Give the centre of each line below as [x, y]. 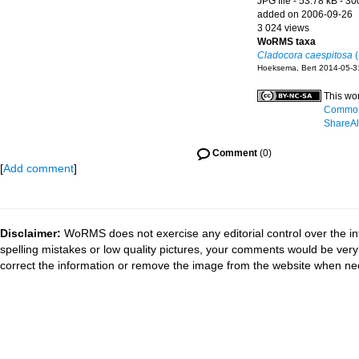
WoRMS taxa [286, 42]
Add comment [38, 168]
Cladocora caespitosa [305, 55]
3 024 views [283, 28]
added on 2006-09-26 [305, 14]
